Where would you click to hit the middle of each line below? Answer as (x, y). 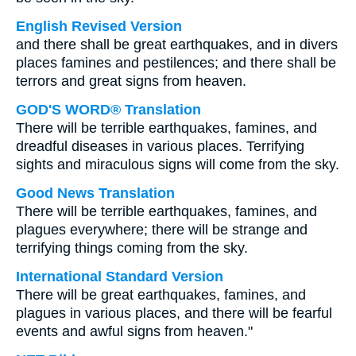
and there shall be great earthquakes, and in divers (177, 44)
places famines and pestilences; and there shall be (176, 63)
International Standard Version (120, 277)
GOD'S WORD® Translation (108, 110)
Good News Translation (95, 193)
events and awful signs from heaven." (134, 331)
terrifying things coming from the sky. (132, 248)
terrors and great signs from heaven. (131, 81)
